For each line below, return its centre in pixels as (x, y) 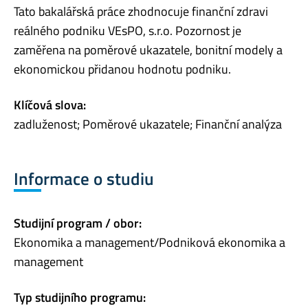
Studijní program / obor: (78, 223)
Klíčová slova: (50, 104)
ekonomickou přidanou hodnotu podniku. (122, 69)
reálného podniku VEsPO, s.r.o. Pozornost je (128, 30)
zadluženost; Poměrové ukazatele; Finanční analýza (148, 124)
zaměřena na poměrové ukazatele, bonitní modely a (148, 49)
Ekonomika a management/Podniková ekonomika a (150, 243)
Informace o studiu (84, 178)
